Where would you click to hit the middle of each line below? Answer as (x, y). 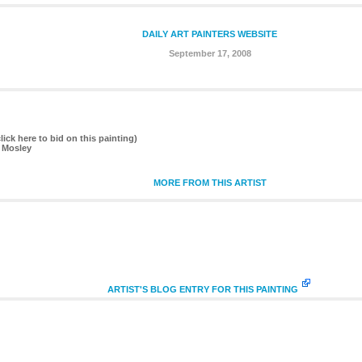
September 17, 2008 (210, 53)
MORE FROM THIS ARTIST (210, 182)
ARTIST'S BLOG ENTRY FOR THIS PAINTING (203, 289)
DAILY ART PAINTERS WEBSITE (210, 34)
